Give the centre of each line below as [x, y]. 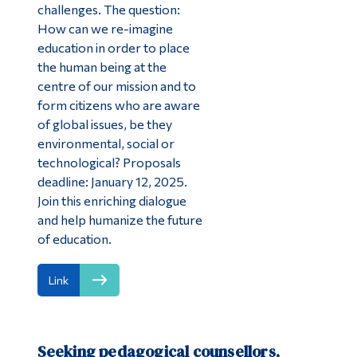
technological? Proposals [109, 162]
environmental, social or [106, 143]
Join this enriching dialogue [112, 200]
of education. [74, 238]
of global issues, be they [104, 124]
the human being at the [102, 66]
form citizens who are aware [118, 104]
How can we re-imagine [105, 28]
